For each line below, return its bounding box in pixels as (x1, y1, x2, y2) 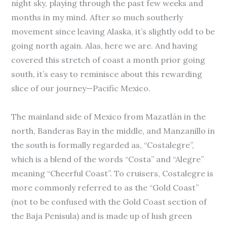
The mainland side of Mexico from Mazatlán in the (11, 111, 206, 122)
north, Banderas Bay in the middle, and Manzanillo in (11, 126, 215, 136)
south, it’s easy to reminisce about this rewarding (11, 69, 203, 79)
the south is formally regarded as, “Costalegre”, (11, 140, 195, 150)
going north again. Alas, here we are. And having (11, 41, 198, 51)
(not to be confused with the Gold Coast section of (11, 197, 207, 207)
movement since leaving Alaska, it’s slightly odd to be (11, 26, 215, 36)
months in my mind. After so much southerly (11, 12, 183, 22)
